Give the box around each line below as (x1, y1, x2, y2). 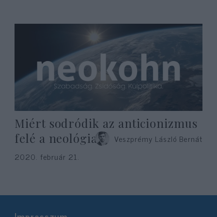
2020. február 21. (15, 150, 79, 163)
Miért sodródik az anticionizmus (15, 115, 198, 131)
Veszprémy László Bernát (114, 132, 202, 145)
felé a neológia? (15, 130, 103, 146)
